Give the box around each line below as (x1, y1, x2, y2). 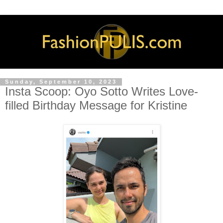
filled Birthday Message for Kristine (5, 99, 187, 112)
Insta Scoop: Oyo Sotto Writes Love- (5, 85, 198, 99)
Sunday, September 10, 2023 (5, 79, 117, 85)
